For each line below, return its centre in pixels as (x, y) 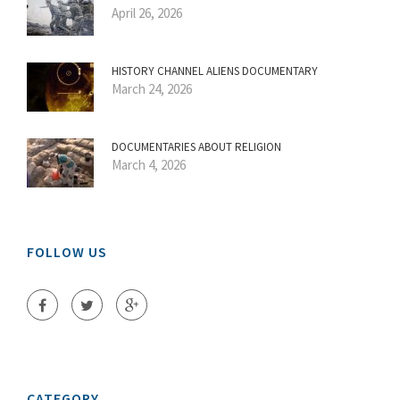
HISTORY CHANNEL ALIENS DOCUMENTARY (215, 71)
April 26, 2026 (147, 12)
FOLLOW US (67, 251)
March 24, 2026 (152, 88)
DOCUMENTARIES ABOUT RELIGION (196, 146)
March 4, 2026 (149, 164)
